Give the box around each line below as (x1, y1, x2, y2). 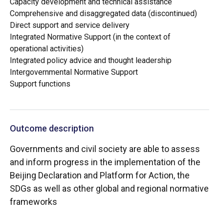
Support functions (10, 79, 70, 88)
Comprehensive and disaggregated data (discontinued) (10, 8, 197, 18)
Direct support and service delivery (10, 20, 130, 30)
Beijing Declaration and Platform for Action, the (10, 170, 190, 180)
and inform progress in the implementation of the (10, 156, 200, 167)
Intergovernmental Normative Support (10, 67, 138, 77)
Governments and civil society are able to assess (10, 143, 200, 154)
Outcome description (10, 123, 94, 133)
